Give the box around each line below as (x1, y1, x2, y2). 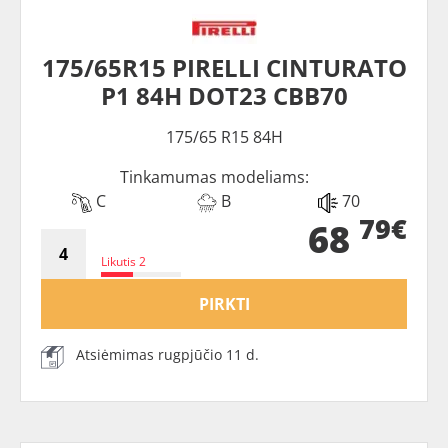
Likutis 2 (101, 252, 146, 270)
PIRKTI (198, 292, 250, 315)
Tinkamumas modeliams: (119, 165, 309, 188)
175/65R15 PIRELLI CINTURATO (41, 50, 407, 84)
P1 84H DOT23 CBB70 (100, 78, 348, 112)
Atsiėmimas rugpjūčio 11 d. (76, 344, 259, 364)
